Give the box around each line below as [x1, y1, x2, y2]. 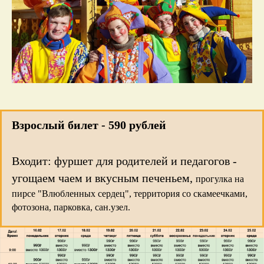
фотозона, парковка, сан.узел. [12, 202, 130, 213]
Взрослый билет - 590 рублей [12, 118, 166, 132]
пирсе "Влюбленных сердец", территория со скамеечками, [12, 189, 247, 199]
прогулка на [196, 174, 244, 184]
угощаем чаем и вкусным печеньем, [12, 171, 196, 185]
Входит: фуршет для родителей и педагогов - [12, 154, 237, 168]
